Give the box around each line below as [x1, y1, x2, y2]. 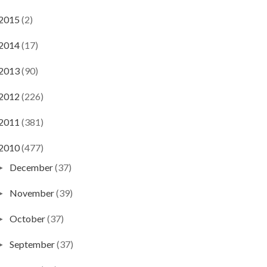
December [9, 162, 55, 173]
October [9, 213, 47, 225]
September [9, 238, 57, 250]
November [9, 187, 56, 199]
